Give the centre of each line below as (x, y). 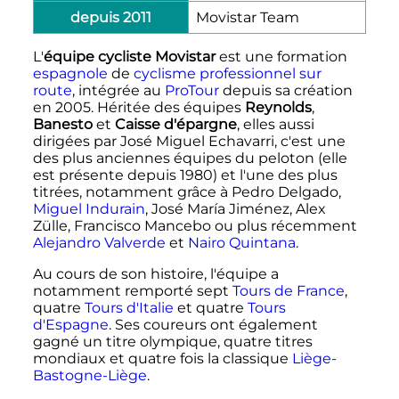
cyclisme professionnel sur (227, 73)
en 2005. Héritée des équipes (138, 107)
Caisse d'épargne (175, 124)
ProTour (191, 90)
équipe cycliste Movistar (129, 56)
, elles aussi (275, 124)
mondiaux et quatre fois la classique (162, 358)
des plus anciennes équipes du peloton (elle (190, 158)
